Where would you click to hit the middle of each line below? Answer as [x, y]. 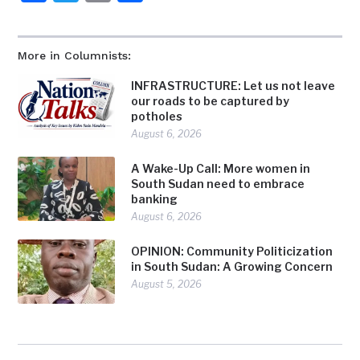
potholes [157, 117]
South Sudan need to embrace [218, 184]
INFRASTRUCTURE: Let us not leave [233, 86]
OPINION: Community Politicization [232, 252]
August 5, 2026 [167, 284]
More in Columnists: [75, 56]
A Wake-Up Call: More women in [221, 169]
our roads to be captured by [211, 101]
